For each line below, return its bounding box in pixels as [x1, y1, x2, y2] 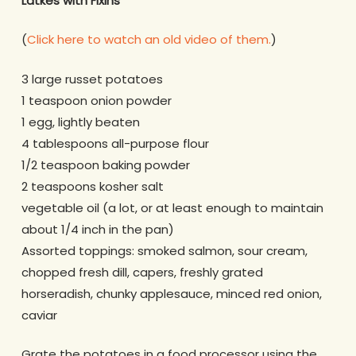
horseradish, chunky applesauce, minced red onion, [21, 284, 322, 302]
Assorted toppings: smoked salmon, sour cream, [21, 242, 308, 259]
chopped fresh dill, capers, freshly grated [21, 263, 263, 281]
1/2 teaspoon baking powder [21, 156, 190, 173]
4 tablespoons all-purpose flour [21, 134, 209, 152]
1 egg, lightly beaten [21, 113, 140, 130]
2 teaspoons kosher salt [21, 177, 164, 195]
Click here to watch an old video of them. [26, 31, 271, 48]
